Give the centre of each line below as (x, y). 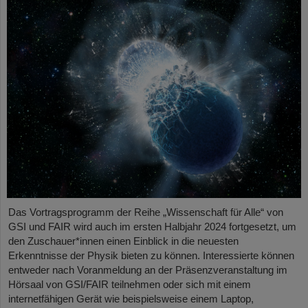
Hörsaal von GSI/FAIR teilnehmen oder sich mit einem (130, 285)
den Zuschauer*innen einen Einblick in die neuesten (123, 241)
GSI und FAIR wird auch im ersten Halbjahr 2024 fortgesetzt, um (152, 227)
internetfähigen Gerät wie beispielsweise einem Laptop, (131, 299)
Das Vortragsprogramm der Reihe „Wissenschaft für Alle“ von (146, 212)
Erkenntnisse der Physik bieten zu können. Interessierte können (151, 256)
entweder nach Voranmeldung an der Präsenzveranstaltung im (148, 270)
